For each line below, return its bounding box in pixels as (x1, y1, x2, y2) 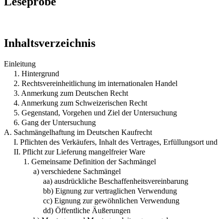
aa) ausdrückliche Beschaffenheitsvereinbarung (43, 176, 188, 185)
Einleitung (4, 59, 36, 68)
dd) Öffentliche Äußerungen (43, 206, 131, 215)
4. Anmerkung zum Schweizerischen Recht (14, 98, 147, 107)
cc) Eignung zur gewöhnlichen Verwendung (43, 196, 179, 205)
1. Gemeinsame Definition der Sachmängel (23, 157, 156, 166)
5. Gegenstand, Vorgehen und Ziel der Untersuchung (14, 108, 177, 117)
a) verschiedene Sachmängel (33, 167, 121, 175)
